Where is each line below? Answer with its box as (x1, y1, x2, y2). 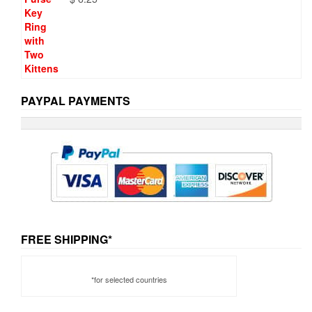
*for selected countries (91, 273, 167, 285)
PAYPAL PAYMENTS (21, 92, 130, 109)
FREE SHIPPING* (21, 231, 112, 247)
